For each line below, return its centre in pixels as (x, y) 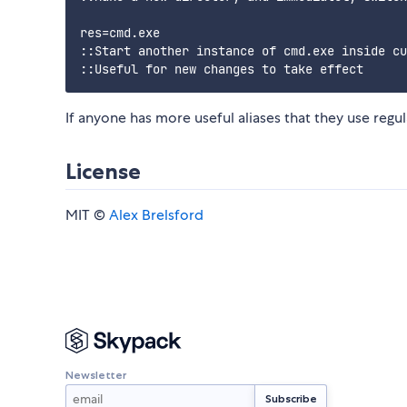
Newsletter (96, 374)
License (103, 172)
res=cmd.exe (120, 33)
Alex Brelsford (156, 215)
